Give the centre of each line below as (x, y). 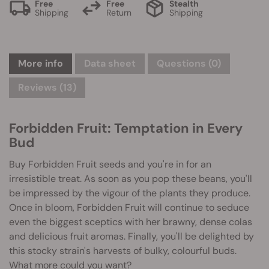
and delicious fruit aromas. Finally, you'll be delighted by (131, 236)
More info (41, 63)
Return (119, 12)
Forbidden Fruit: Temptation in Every (126, 128)
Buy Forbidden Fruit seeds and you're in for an (110, 164)
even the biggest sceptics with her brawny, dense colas (131, 222)
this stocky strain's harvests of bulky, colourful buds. (123, 251)
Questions (183, 63)
